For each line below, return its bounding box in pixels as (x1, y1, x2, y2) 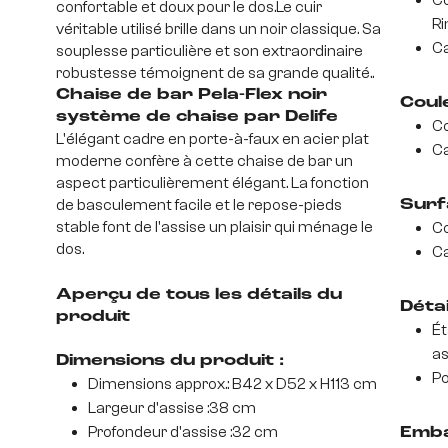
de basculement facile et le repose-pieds (56, 196, 342, 214)
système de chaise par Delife (56, 109, 338, 125)
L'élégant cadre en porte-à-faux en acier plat (56, 130, 369, 148)
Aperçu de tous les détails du (56, 287, 342, 303)
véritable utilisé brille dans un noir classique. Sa (56, 20, 381, 38)
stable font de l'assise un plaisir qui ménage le (56, 218, 373, 236)
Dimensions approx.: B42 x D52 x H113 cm (88, 375, 377, 393)
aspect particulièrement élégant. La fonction (56, 174, 369, 192)
